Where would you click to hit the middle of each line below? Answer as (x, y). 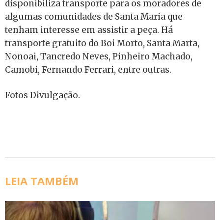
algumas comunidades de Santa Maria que (94, 16)
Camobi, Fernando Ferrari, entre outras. (88, 69)
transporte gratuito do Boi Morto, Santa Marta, (102, 43)
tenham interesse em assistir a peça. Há (89, 30)
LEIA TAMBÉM (42, 181)
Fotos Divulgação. (43, 95)
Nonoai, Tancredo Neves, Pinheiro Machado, (99, 56)
